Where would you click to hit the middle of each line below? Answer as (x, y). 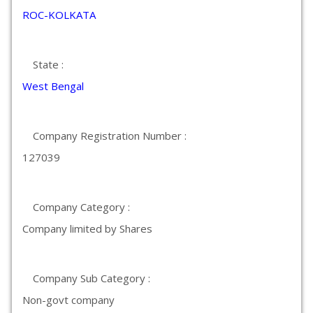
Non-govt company (68, 300)
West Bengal (53, 86)
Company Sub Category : (92, 278)
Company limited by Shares (87, 228)
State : (48, 64)
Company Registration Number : (110, 136)
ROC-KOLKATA (59, 15)
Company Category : (81, 207)
